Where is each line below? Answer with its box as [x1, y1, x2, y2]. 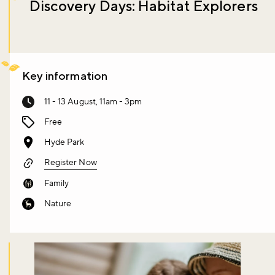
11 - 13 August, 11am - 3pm [44, 96, 142, 107]
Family [44, 177, 69, 189]
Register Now [44, 157, 97, 168]
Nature [44, 198, 72, 209]
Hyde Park [44, 136, 85, 148]
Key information [22, 68, 107, 82]
